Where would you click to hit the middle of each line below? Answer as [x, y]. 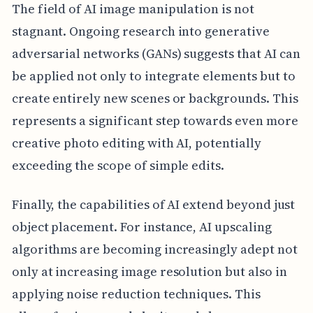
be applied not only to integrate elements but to [153, 75]
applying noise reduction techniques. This [136, 293]
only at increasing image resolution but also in [149, 271]
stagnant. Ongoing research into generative [140, 31]
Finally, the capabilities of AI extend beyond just [153, 204]
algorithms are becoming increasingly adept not [154, 249]
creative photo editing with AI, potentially [136, 143]
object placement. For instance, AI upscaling [141, 226]
